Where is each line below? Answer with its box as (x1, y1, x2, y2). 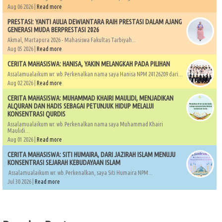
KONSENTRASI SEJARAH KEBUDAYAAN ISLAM (7, 159, 120, 167)
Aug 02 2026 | (7, 80, 37, 87)
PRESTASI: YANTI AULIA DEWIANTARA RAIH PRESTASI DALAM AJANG (7, 18, 182, 26)
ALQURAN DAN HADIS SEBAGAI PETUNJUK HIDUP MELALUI (7, 102, 154, 111)
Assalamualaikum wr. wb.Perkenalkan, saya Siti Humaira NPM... (7, 169, 153, 176)
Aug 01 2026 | (7, 136, 37, 143)
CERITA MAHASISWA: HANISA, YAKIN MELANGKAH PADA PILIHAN (7, 60, 170, 68)
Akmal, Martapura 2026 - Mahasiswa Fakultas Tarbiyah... (7, 37, 136, 44)
